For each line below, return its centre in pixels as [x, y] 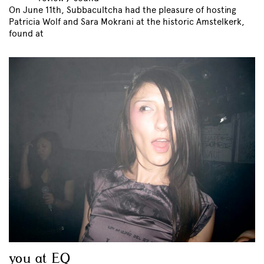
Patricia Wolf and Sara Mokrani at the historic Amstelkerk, [127, 22]
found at [26, 33]
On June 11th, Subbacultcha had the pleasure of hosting [123, 10]
